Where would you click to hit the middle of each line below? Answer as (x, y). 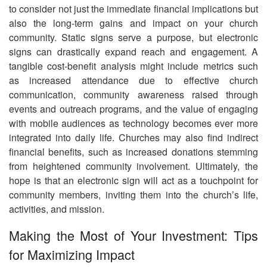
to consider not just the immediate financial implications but (133, 8)
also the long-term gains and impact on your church (133, 23)
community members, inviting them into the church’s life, (133, 194)
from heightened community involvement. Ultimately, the (133, 166)
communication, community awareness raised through (133, 94)
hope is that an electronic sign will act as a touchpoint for (133, 180)
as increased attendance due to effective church (133, 80)
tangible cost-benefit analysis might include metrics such (133, 66)
